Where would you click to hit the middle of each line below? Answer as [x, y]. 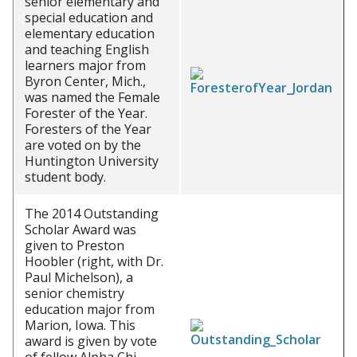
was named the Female [92, 97]
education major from [90, 309]
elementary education [90, 33]
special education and [89, 18]
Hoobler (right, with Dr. [94, 261]
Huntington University [92, 161]
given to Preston [75, 245]
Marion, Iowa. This [80, 325]
